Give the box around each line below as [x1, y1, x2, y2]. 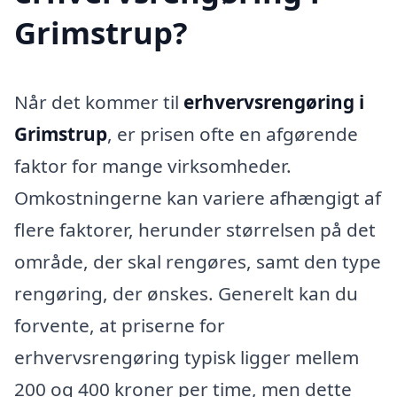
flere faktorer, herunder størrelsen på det [14, 217, 376, 243]
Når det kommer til [14, 90, 183, 115]
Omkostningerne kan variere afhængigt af [14, 185, 381, 211]
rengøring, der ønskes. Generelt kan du [14, 281, 358, 307]
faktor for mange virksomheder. [14, 153, 292, 179]
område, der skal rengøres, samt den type [14, 249, 381, 275]
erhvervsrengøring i [183, 90, 364, 115]
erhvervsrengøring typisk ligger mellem [14, 345, 359, 370]
